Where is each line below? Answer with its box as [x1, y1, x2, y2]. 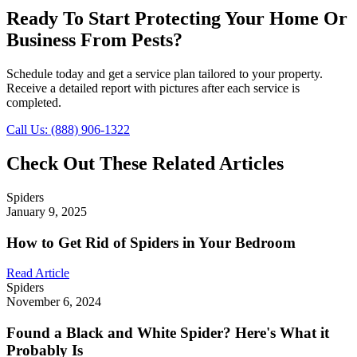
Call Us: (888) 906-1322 [6, 123, 130, 136]
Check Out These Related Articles [6, 152, 284, 174]
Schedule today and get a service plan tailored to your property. [6, 67, 323, 80]
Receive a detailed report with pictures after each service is [6, 81, 300, 95]
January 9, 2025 [6, 204, 87, 218]
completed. [6, 96, 61, 109]
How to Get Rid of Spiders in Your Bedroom [6, 233, 296, 251]
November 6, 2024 [6, 295, 101, 309]
